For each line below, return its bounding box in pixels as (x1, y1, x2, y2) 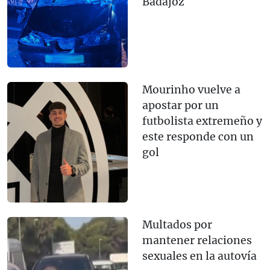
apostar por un (142, 99, 219, 113)
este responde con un (142, 130, 254, 144)
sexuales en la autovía (142, 250, 257, 263)
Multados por (142, 218, 212, 232)
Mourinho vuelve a (142, 83, 240, 97)
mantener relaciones (142, 234, 252, 248)
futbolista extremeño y (142, 115, 262, 128)
